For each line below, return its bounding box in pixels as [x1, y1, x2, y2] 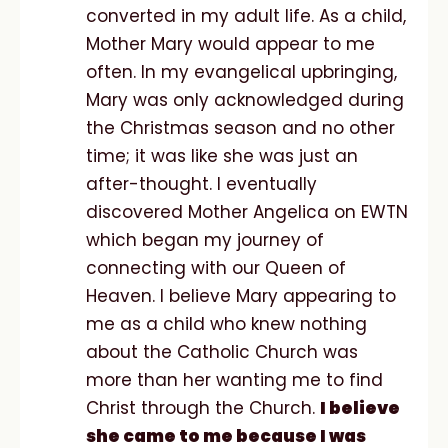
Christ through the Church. [86, 395, 320, 420]
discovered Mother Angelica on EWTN [86, 199, 408, 224]
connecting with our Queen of [86, 255, 346, 280]
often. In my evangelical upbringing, [86, 59, 397, 84]
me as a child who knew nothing [86, 311, 367, 336]
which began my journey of [86, 227, 324, 252]
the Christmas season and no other [86, 115, 395, 140]
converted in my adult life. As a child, [86, 3, 406, 28]
